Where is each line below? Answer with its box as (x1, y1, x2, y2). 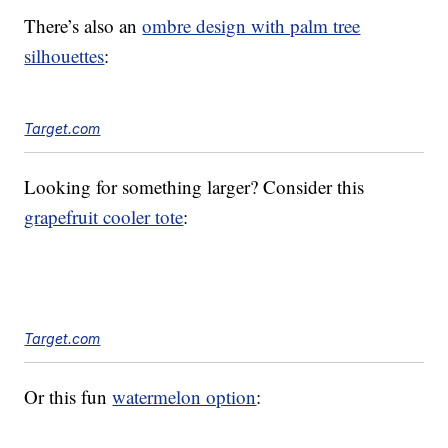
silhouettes (24, 43, 105, 69)
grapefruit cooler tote (24, 204, 184, 230)
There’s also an (24, 13, 143, 39)
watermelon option (112, 384, 257, 410)
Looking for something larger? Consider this (24, 174, 365, 200)
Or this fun (24, 384, 113, 410)
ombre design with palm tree (142, 13, 361, 39)
